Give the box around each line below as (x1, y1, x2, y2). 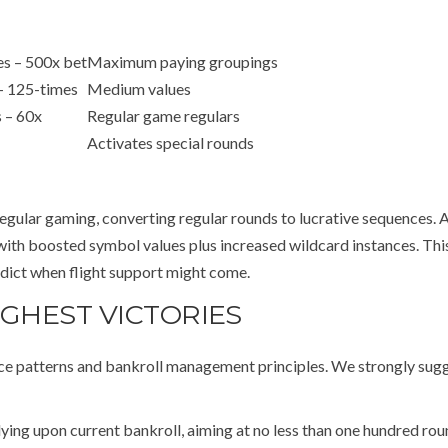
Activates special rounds (87, 133, 254, 152)
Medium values (87, 79, 191, 98)
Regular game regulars (87, 106, 240, 125)
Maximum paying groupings (87, 52, 278, 71)
